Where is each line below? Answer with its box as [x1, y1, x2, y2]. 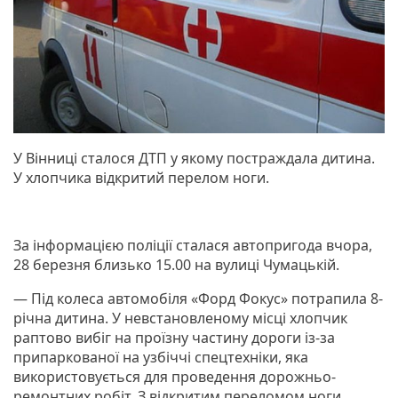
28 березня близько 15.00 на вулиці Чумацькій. [13, 254, 339, 275]
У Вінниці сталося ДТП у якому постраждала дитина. [13, 147, 375, 168]
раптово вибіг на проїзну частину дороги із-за [13, 327, 335, 347]
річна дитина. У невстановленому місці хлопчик [13, 307, 347, 328]
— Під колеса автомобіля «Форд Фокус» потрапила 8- [13, 288, 383, 308]
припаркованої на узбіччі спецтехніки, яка [13, 346, 308, 367]
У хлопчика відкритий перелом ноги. [13, 167, 269, 187]
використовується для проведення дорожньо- [13, 366, 336, 386]
